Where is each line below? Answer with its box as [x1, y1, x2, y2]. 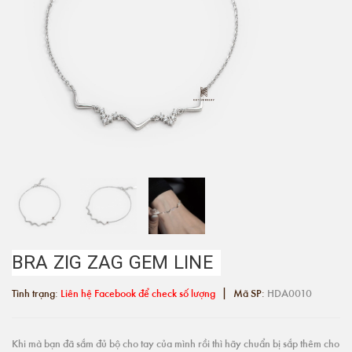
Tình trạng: [12, 285, 60, 300]
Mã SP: [231, 285, 267, 300]
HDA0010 [267, 285, 312, 300]
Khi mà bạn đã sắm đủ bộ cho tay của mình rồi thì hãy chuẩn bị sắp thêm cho [12, 335, 339, 350]
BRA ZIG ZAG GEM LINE [12, 251, 213, 273]
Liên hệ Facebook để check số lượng [60, 285, 215, 300]
